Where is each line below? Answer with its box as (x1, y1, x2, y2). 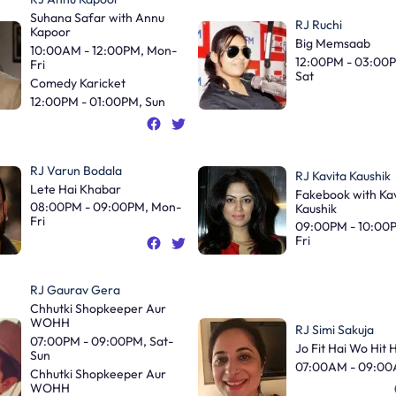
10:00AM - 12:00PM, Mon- (29, 42, 177, 59)
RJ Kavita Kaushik (295, 167, 391, 184)
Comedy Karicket (29, 74, 126, 91)
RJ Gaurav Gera (29, 282, 120, 299)
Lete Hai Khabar (29, 180, 121, 197)
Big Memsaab (295, 35, 370, 52)
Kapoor (29, 24, 71, 41)
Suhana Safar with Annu (29, 10, 164, 27)
